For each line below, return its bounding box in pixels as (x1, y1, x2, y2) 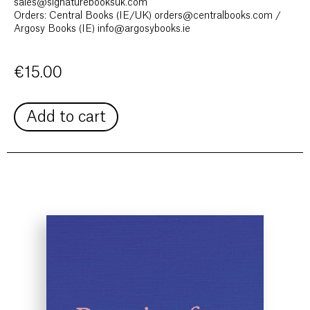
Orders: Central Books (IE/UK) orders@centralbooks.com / (14, 11, 281, 21)
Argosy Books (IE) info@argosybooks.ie (14, 24, 190, 35)
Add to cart (26, 109, 106, 125)
